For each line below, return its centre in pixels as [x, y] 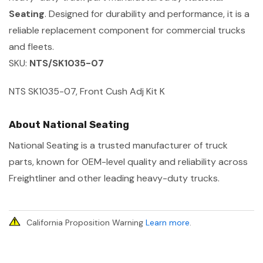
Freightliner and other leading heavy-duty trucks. [114, 178]
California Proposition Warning [86, 222]
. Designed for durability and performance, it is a [147, 14]
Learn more [168, 222]
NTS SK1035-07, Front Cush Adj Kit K [87, 91]
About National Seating [69, 124]
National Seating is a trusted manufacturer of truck [118, 145]
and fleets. [31, 46]
